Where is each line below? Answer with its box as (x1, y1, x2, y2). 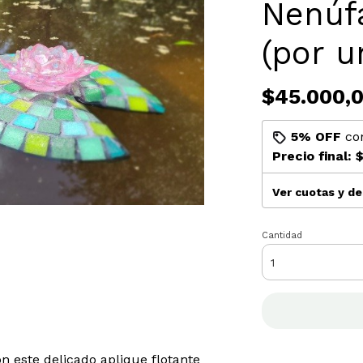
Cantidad (261, 230, 302, 241)
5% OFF (290, 129, 341, 144)
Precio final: (271, 148, 356, 164)
